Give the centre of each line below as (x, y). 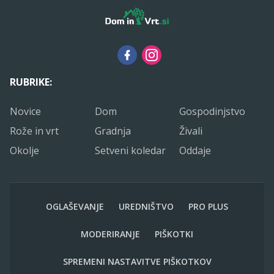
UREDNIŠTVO (146, 206)
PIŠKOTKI (174, 234)
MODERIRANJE (110, 234)
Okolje (24, 150)
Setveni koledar (130, 150)
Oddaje (195, 150)
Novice (25, 111)
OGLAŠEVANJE (75, 206)
